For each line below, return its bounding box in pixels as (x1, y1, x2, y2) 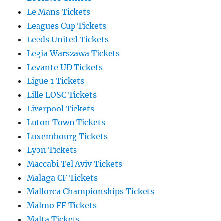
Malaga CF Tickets (27, 173, 98, 183)
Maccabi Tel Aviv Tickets (27, 159, 123, 169)
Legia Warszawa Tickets (27, 48, 120, 59)
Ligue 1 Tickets (27, 76, 85, 86)
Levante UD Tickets (27, 62, 103, 73)
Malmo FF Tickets (27, 200, 97, 211)
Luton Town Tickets (27, 117, 106, 128)
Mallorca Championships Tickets (27, 186, 155, 197)
